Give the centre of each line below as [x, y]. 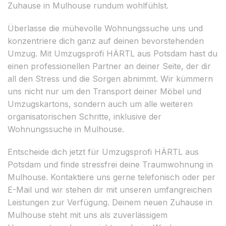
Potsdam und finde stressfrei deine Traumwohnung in [110, 164]
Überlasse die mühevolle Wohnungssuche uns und [105, 28]
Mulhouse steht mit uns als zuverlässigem [88, 215]
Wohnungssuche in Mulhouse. [66, 129]
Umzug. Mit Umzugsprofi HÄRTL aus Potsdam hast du [112, 53]
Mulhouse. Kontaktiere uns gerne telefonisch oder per [111, 177]
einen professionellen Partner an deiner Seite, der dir [109, 66]
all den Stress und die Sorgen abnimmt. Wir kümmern [110, 78]
